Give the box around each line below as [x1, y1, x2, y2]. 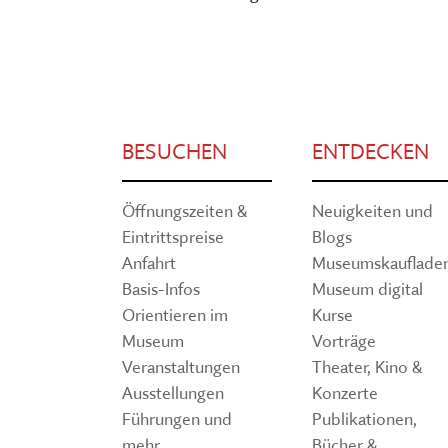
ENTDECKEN [312, 139, 429, 165]
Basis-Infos [122, 278, 200, 300]
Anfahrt [122, 252, 176, 274]
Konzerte [312, 382, 378, 404]
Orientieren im [122, 304, 228, 326]
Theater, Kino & [312, 356, 422, 378]
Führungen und [122, 408, 232, 430]
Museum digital [312, 278, 423, 300]
